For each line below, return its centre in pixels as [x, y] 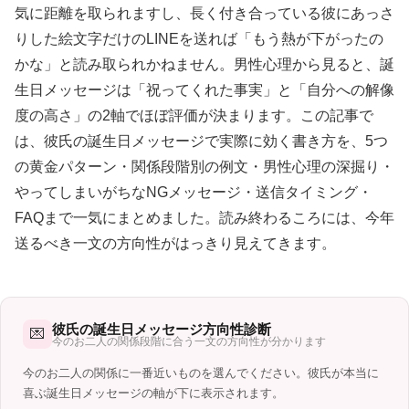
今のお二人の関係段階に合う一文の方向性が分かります [189, 341]
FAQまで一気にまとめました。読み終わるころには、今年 [204, 218]
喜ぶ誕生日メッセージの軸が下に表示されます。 [153, 393]
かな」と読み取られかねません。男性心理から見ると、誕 [204, 65]
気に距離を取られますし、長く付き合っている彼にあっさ [204, 14]
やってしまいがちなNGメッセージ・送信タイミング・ [194, 193]
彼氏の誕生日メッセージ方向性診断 [162, 329]
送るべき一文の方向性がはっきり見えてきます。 [175, 244]
